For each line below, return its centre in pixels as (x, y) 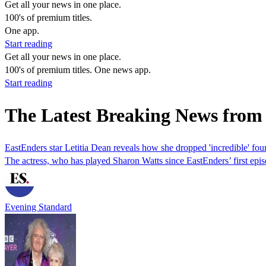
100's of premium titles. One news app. (78, 70)
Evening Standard (38, 207)
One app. (22, 31)
